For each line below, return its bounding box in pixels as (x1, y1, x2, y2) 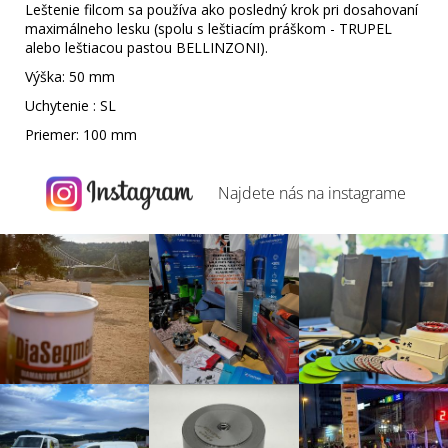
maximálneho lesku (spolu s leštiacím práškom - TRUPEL (25, 18, 392, 38)
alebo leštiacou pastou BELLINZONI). (25, 37, 268, 57)
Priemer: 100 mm (25, 124, 137, 144)
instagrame (327, 182, 406, 205)
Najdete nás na (217, 182, 324, 205)
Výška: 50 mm (25, 66, 115, 86)
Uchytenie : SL (25, 95, 116, 115)
